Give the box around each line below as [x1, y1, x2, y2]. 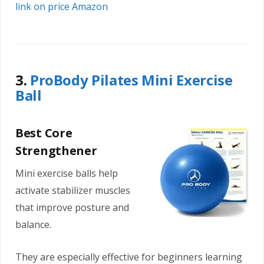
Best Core [15, 124, 72, 141]
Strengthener [15, 142, 97, 159]
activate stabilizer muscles [15, 184, 130, 197]
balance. [15, 218, 51, 232]
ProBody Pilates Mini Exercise [29, 70, 233, 90]
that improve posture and [15, 201, 129, 214]
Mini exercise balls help [15, 167, 118, 180]
